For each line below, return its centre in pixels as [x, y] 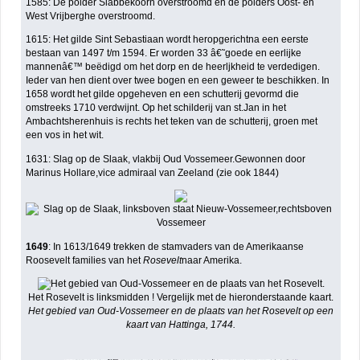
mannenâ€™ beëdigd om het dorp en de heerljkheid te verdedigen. [173, 67]
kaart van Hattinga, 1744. [181, 325]
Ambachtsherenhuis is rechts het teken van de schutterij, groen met [172, 122]
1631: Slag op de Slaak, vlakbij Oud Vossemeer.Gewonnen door [166, 159]
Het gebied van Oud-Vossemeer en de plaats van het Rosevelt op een [181, 311]
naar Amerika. [212, 260]
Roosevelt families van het [85, 260]
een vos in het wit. [65, 135]
